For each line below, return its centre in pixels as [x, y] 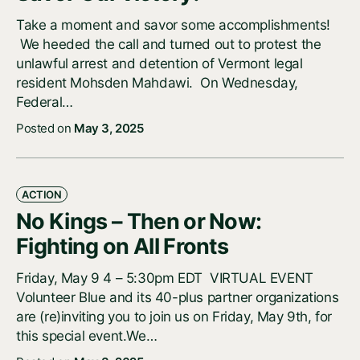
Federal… [45, 102]
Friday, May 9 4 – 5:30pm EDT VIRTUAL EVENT [165, 278]
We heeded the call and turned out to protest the [169, 45]
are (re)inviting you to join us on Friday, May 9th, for [174, 317]
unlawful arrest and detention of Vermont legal [160, 64]
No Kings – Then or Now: [139, 222]
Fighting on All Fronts [123, 247]
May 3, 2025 [109, 129]
